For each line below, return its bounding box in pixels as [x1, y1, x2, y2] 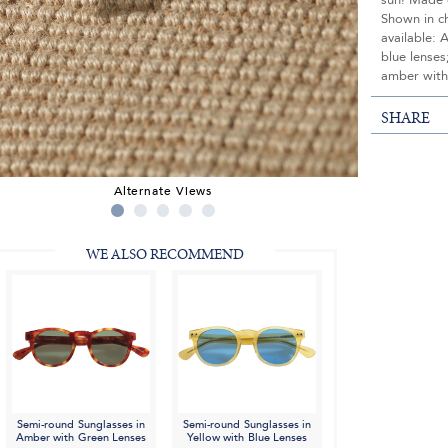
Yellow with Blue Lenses [186, 430, 308, 446]
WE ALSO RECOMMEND [85, 247, 244, 263]
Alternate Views [113, 182, 213, 199]
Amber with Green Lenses [15, 430, 147, 446]
